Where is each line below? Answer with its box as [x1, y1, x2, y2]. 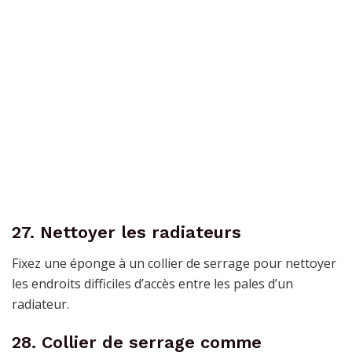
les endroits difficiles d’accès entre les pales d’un [12, 274, 293, 292]
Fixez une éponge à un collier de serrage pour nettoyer [12, 254, 336, 272]
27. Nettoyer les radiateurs [12, 222, 241, 242]
